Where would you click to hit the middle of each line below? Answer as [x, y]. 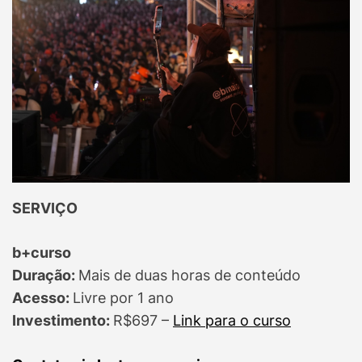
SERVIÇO [45, 208]
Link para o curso [232, 321]
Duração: [45, 276]
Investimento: [63, 321]
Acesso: [42, 298]
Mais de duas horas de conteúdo [189, 276]
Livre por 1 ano [123, 298]
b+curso [42, 253]
